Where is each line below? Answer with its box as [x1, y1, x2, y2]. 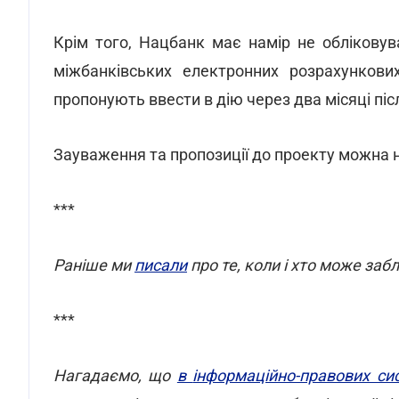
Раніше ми [53, 256, 134, 274]
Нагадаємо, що [53, 366, 177, 385]
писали [134, 256, 187, 274]
